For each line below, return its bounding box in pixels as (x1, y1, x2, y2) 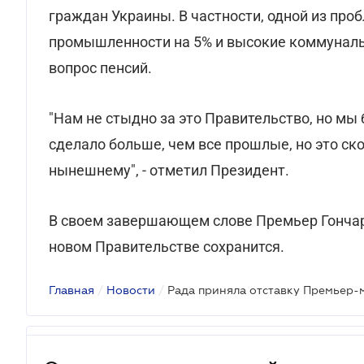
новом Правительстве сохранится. (49, 238, 284, 255)
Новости (106, 284, 155, 297)
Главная (49, 284, 94, 297)
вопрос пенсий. (49, 59, 152, 76)
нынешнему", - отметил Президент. (49, 162, 289, 179)
